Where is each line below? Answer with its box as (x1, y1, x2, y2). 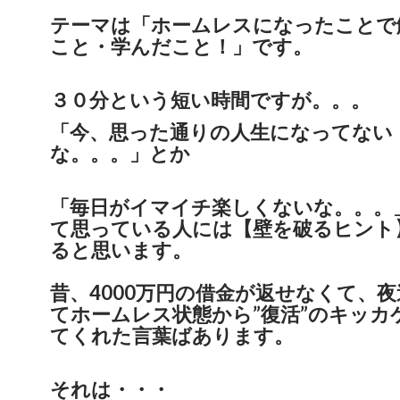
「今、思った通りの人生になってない (50, 120, 393, 145)
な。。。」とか (50, 141, 190, 166)
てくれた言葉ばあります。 (50, 323, 294, 348)
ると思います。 (50, 237, 192, 262)
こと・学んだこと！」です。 (50, 34, 312, 59)
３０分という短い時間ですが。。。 (50, 87, 371, 112)
